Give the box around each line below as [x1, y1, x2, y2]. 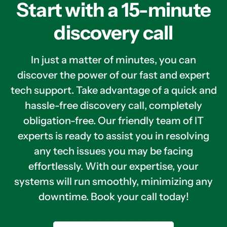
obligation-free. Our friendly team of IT [23, 114, 204, 127]
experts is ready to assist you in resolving [18, 129, 209, 142]
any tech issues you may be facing [34, 144, 193, 157]
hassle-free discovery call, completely [25, 99, 202, 111]
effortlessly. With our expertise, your [28, 160, 199, 172]
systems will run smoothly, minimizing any [14, 175, 213, 187]
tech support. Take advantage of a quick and [10, 84, 217, 96]
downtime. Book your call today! [38, 190, 189, 203]
